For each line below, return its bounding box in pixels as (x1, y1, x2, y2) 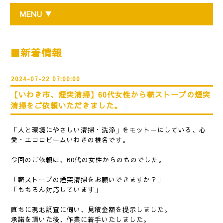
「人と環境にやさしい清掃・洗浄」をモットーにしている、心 (11, 125, 206, 134)
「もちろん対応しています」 (11, 185, 102, 194)
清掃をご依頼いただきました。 (10, 100, 122, 111)
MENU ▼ (20, 9, 52, 19)
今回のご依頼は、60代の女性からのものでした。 (11, 155, 165, 164)
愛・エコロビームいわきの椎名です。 (11, 135, 129, 144)
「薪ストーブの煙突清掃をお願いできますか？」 (11, 175, 164, 184)
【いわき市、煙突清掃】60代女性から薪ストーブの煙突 (10, 89, 211, 100)
